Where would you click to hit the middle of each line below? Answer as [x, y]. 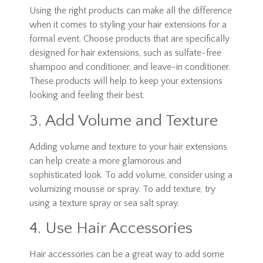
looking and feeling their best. [87, 95]
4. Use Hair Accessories [111, 228]
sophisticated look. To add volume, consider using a [131, 175]
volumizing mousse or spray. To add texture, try [122, 189]
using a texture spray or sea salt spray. [104, 203]
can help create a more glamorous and [105, 161]
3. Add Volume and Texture [124, 120]
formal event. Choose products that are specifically [129, 39]
